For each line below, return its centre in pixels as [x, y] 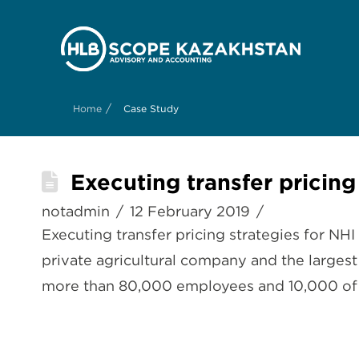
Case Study [151, 109]
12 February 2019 [190, 211]
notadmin [76, 211]
